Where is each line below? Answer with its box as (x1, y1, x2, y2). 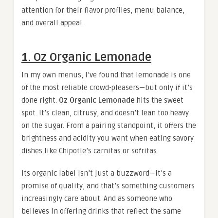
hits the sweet (135, 96, 183, 105)
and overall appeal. (21, 18, 84, 28)
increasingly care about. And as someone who (21, 194, 172, 203)
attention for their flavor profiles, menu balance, (21, 6, 184, 15)
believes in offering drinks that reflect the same (21, 207, 181, 216)
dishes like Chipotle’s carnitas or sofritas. (21, 146, 158, 156)
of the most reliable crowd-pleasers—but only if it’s (21, 83, 193, 92)
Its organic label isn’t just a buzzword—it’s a (21, 169, 172, 178)
